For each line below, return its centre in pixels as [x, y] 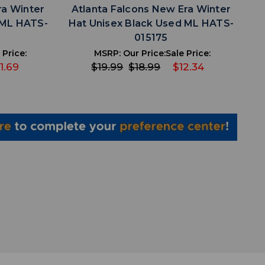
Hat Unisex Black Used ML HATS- [151, 24]
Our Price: [145, 54]
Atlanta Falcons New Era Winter [151, 9]
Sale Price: [188, 54]
